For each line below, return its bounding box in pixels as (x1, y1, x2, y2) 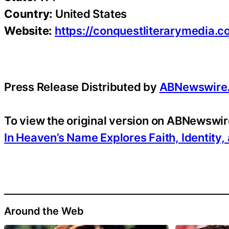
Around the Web (4, 205, 84, 218)
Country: (4, 7, 53, 20)
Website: (4, 24, 53, 37)
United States (53, 7, 127, 20)
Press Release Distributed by (4, 80, 159, 94)
